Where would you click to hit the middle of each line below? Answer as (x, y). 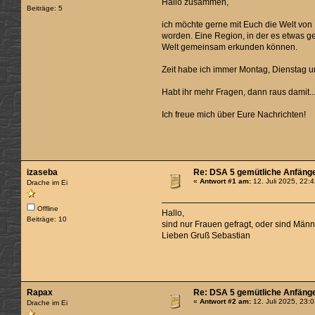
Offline (47, 208)
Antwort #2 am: (226, 302)
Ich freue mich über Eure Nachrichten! (234, 115)
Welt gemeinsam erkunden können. (230, 47)
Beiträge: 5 (45, 8)
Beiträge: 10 (47, 219)
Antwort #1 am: (226, 181)
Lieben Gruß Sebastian (206, 235)
